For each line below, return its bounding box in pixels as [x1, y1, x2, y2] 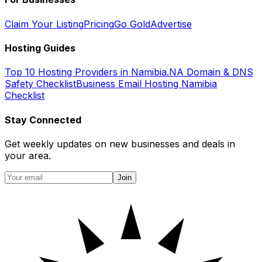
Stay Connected [5, 113, 81, 126]
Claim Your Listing [5, 18, 84, 30]
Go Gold [114, 18, 150, 30]
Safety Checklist [5, 78, 76, 90]
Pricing [84, 18, 114, 30]
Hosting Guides [5, 42, 75, 54]
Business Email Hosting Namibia [76, 78, 217, 90]
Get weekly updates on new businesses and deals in [5, 137, 235, 150]
